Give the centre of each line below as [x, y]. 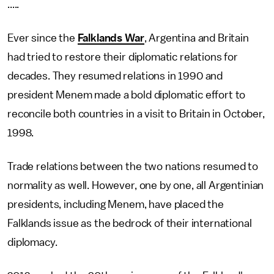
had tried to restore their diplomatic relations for [123, 57]
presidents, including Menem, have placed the [116, 204]
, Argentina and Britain [196, 38]
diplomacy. [32, 242]
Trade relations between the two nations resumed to [133, 166]
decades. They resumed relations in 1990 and [115, 76]
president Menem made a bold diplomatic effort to [127, 95]
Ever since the [43, 38]
